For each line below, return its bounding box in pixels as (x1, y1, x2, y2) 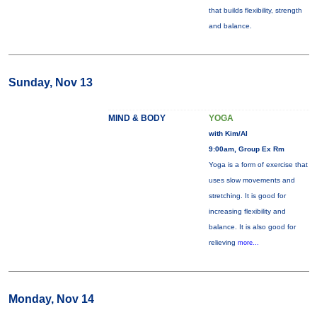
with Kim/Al (208, 129, 248, 137)
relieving (208, 238, 238, 246)
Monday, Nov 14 (8, 293, 94, 305)
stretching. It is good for (208, 192, 286, 200)
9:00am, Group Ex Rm (208, 145, 284, 153)
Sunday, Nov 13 (8, 76, 93, 88)
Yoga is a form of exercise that (208, 161, 308, 168)
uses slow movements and (208, 176, 295, 184)
